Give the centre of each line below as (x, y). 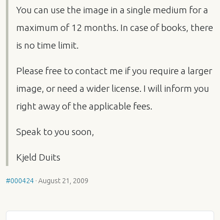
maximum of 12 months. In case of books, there (115, 28)
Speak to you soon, (55, 132)
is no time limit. (47, 45)
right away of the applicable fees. (84, 106)
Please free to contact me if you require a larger (114, 71)
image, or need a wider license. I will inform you (113, 89)
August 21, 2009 (63, 181)
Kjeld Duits (38, 157)
